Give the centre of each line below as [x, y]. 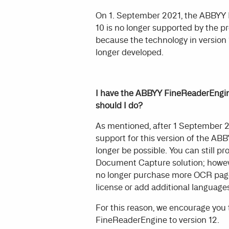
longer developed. [129, 52]
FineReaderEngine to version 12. [157, 220]
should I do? [119, 105]
